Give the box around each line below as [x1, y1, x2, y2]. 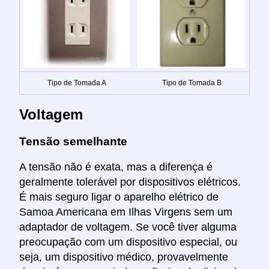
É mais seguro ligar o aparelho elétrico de [19, 191, 219, 204]
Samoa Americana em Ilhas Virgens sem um [19, 206, 232, 219]
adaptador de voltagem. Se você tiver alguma [19, 221, 237, 234]
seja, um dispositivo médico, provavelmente [19, 251, 228, 264]
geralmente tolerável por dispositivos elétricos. [19, 176, 241, 189]
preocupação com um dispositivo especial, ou [19, 236, 237, 249]
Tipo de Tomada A [47, 78, 106, 87]
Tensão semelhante [19, 134, 127, 148]
